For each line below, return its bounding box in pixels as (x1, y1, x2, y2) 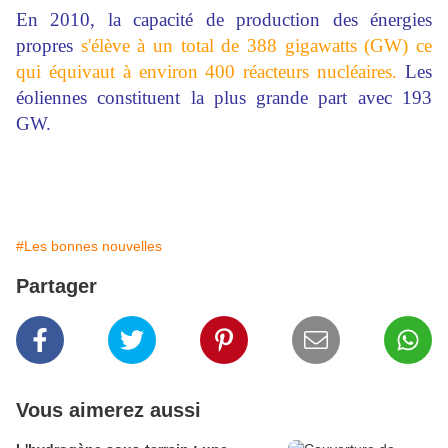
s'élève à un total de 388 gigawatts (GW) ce (80, 35, 433, 56)
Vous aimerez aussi (16, 399, 201, 421)
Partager (16, 275, 97, 297)
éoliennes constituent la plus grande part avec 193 (16, 87, 432, 108)
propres (16, 35, 81, 56)
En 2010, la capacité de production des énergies (16, 9, 432, 30)
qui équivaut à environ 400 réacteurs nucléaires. (16, 61, 398, 82)
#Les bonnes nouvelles (16, 238, 162, 254)
